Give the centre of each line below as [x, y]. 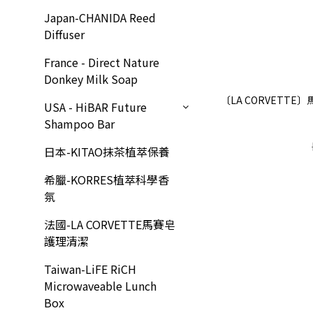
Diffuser [64, 34]
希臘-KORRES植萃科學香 [107, 180]
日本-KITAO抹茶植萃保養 [107, 152]
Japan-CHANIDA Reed [100, 17]
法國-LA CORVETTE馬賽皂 [110, 224]
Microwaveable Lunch [100, 286]
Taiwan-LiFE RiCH [90, 269]
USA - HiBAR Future [95, 107]
